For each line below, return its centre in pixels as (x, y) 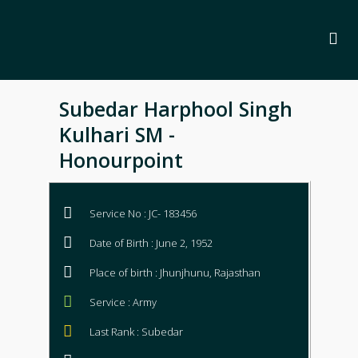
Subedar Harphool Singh (176, 109)
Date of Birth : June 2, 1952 (151, 243)
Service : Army (123, 302)
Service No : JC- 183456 (143, 213)
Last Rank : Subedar (136, 332)
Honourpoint (121, 160)
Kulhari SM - (117, 134)
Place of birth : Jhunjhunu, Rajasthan (175, 272)
